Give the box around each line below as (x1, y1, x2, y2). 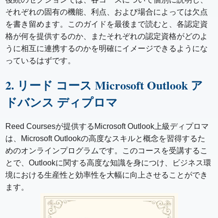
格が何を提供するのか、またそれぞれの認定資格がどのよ (5, 32, 208, 41)
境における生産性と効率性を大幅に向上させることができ (5, 171, 208, 180)
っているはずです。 (5, 56, 76, 65)
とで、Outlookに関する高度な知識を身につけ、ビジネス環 (5, 159, 212, 167)
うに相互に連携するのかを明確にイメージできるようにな (5, 44, 208, 53)
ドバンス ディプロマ (5, 93, 118, 111)
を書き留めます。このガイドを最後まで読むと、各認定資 (5, 20, 208, 29)
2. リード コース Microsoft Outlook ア (5, 76, 203, 94)
